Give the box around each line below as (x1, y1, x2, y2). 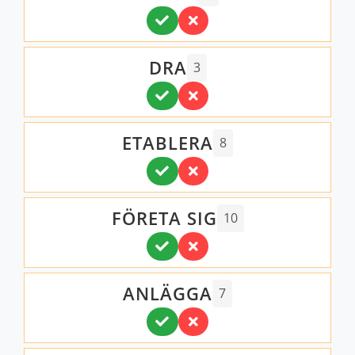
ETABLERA (122, 131, 213, 155)
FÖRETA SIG (111, 206, 217, 230)
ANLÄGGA (123, 281, 212, 305)
